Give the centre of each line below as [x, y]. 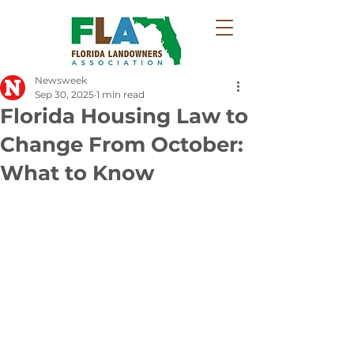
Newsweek [61, 80]
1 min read [121, 94]
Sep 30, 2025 [64, 94]
